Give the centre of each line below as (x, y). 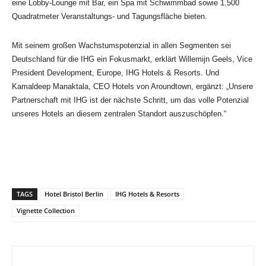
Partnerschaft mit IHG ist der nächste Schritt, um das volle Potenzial (130, 100)
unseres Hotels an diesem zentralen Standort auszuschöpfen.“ (119, 113)
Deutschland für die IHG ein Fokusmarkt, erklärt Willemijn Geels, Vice (132, 59)
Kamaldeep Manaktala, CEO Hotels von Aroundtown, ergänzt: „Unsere (132, 86)
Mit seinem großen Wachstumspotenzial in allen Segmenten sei (121, 45)
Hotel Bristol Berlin (74, 194)
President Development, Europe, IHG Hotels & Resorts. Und (115, 72)
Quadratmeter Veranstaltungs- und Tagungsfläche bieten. (110, 16)
